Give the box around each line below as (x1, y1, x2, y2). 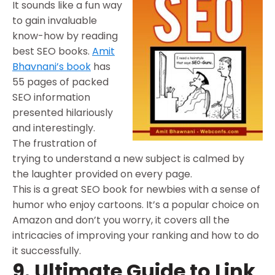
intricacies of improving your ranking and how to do (12, 228, 259, 242)
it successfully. (12, 243, 81, 258)
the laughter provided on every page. (12, 166, 192, 181)
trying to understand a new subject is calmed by (12, 151, 244, 166)
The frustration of (12, 136, 97, 150)
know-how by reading (12, 28, 118, 43)
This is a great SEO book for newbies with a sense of (12, 182, 260, 196)
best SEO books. (12, 44, 92, 58)
